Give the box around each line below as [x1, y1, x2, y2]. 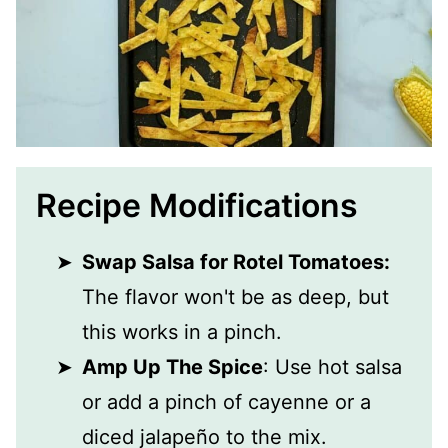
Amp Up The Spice [82, 355, 263, 380]
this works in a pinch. [82, 320, 282, 345]
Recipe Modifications [36, 186, 358, 226]
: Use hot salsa [263, 355, 402, 380]
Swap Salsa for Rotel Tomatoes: [82, 250, 390, 275]
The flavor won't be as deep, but [82, 285, 389, 310]
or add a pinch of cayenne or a [82, 390, 371, 415]
